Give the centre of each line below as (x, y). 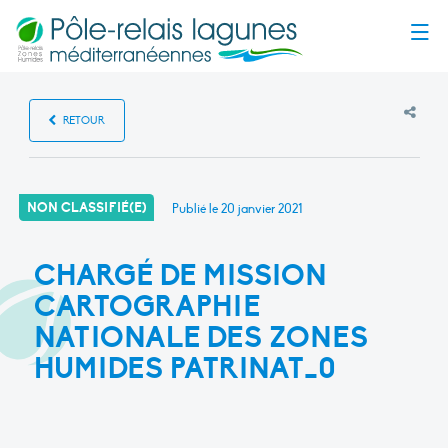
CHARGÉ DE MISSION (181, 276)
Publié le (194, 208)
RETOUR (83, 120)
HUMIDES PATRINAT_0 (185, 369)
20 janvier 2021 (261, 208)
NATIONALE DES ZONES (201, 338)
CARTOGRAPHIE (147, 307)
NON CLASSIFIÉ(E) (86, 208)
